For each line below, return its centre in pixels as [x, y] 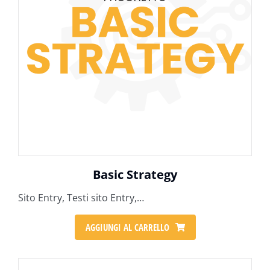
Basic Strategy [135, 174]
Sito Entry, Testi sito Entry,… [81, 198]
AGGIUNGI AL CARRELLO [127, 227]
